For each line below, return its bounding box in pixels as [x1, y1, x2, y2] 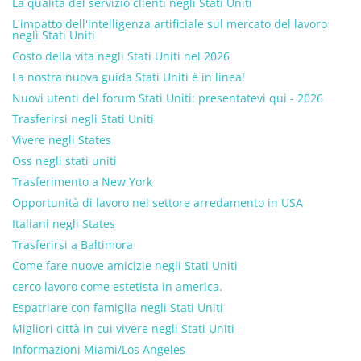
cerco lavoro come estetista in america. [12, 279, 222, 294]
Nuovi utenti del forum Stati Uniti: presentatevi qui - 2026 [12, 90, 323, 106]
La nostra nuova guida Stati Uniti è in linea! [12, 69, 245, 85]
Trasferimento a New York [12, 174, 152, 189]
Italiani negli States [12, 216, 115, 231]
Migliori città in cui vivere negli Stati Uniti [12, 321, 234, 336]
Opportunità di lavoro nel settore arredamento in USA [12, 195, 303, 210]
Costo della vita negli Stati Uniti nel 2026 [12, 48, 230, 64]
